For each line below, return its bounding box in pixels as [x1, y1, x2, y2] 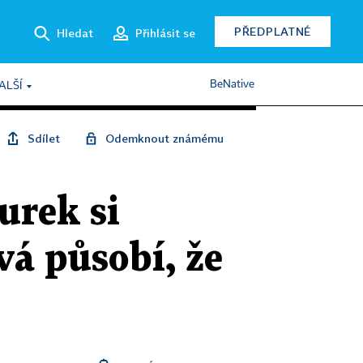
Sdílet [28, 131, 60, 145]
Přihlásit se [135, 25, 195, 40]
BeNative [210, 79, 254, 90]
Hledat [57, 25, 93, 40]
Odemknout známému [105, 131, 224, 145]
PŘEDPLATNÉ [234, 24, 311, 38]
